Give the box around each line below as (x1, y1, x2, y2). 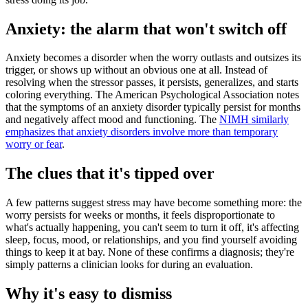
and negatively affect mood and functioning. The (5, 113, 219, 126)
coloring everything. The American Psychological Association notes (5, 89, 299, 101)
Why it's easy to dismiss (5, 285, 172, 303)
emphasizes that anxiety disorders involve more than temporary (5, 126, 278, 138)
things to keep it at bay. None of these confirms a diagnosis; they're (5, 246, 294, 258)
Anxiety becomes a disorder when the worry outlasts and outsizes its (5, 52, 301, 64)
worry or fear (5, 138, 62, 151)
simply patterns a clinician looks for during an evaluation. (5, 258, 253, 271)
